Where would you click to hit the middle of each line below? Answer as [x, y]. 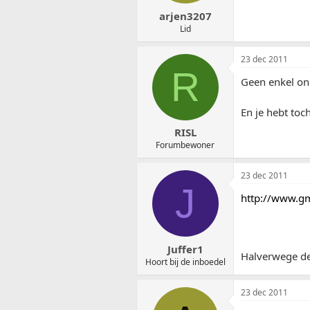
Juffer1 [185, 249]
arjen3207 [185, 16]
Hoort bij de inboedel [185, 262]
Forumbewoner [185, 145]
